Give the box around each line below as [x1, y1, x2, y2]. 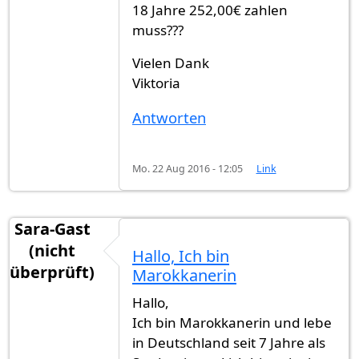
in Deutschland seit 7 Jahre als [132, 333, 325, 353]
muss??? [132, 20, 184, 39]
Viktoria [132, 73, 180, 92]
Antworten [132, 107, 206, 127]
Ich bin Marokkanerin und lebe [132, 313, 332, 333]
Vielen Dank [132, 53, 209, 72]
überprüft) [10, 261, 95, 284]
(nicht [29, 240, 75, 262]
